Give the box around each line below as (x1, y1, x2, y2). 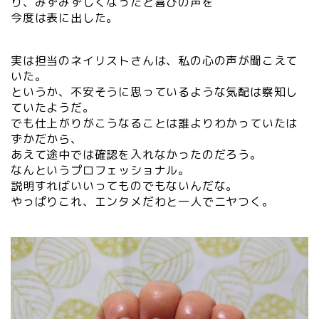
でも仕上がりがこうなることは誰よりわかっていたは (11, 115, 298, 132)
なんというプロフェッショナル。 (11, 162, 190, 179)
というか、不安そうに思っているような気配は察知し (11, 84, 298, 100)
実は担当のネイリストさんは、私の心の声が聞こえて (11, 53, 298, 69)
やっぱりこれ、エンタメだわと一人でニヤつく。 (11, 194, 274, 210)
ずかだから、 (11, 131, 83, 147)
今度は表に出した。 (11, 9, 119, 26)
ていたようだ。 (11, 100, 95, 116)
